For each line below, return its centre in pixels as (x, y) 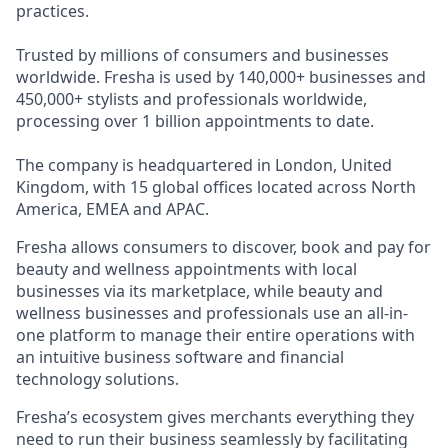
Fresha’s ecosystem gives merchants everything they (215, 417)
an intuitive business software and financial (180, 357)
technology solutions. (97, 379)
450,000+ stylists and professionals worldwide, (191, 99)
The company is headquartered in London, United (204, 165)
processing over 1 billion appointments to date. (195, 121)
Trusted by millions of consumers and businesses (202, 55)
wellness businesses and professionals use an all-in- (212, 313)
